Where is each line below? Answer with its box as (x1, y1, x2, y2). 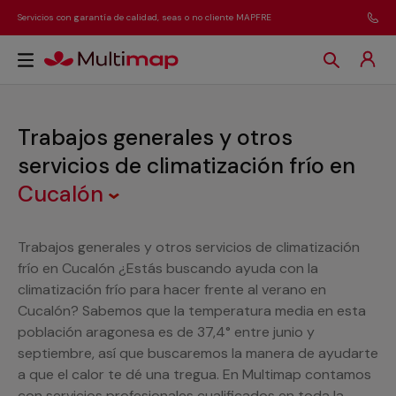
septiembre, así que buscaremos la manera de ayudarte (18, 344, 378, 362)
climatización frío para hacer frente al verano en (18, 280, 326, 299)
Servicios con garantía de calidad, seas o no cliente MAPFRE (18, 11, 271, 23)
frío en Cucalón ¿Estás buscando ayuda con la (18, 259, 318, 278)
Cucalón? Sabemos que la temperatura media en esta (18, 301, 366, 320)
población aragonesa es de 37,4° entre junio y (18, 323, 315, 341)
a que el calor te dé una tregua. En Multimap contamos (18, 365, 371, 384)
